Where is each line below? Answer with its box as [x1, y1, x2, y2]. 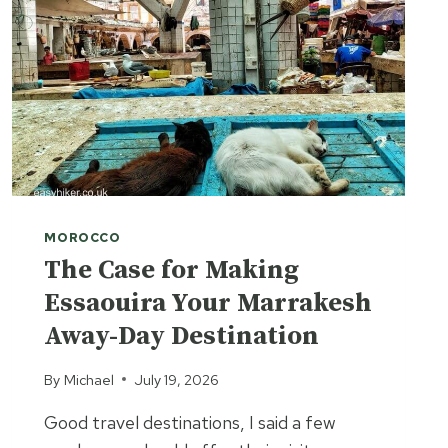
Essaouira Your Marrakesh [44, 287, 373, 321]
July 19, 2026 [133, 369, 219, 389]
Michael [63, 369, 114, 389]
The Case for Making [44, 254, 300, 288]
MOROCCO [44, 229, 121, 247]
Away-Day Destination [44, 320, 320, 354]
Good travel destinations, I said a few [44, 410, 337, 434]
